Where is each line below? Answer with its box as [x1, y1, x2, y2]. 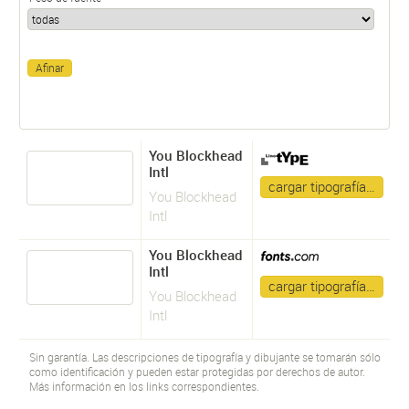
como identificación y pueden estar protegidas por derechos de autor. [28, 364, 365, 379]
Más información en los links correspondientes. [28, 379, 259, 393]
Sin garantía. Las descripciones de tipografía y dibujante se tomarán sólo [28, 350, 381, 364]
